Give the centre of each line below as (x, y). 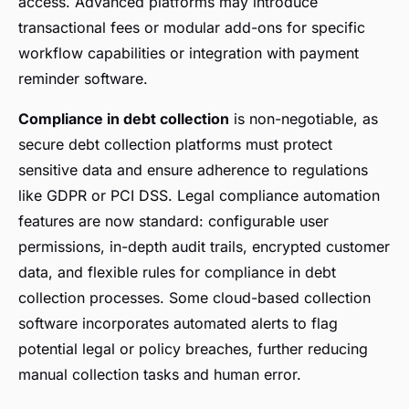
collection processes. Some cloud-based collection (194, 298)
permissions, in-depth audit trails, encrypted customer (204, 247)
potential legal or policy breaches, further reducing (193, 349)
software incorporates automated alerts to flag (178, 324)
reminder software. (83, 79)
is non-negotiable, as (304, 119)
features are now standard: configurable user (173, 221)
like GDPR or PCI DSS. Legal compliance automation (199, 196)
